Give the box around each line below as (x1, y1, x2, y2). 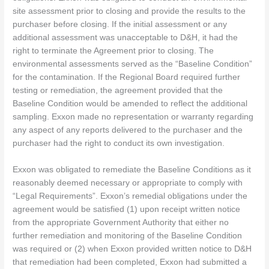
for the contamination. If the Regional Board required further (13, 73, 241, 82)
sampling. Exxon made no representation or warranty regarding (13, 112, 254, 122)
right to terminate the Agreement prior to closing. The (13, 46, 214, 56)
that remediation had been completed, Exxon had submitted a (13, 258, 247, 267)
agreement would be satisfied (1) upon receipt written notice (13, 205, 241, 214)
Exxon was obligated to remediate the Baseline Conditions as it (13, 165, 252, 175)
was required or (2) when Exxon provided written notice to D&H (13, 244, 252, 254)
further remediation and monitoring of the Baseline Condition (13, 231, 243, 241)
